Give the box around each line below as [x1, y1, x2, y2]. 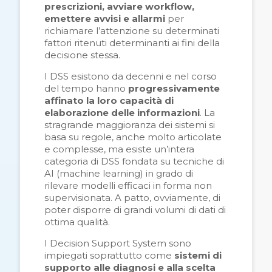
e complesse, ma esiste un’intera [44, 143, 194, 155]
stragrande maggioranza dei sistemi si [44, 119, 215, 131]
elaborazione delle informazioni [44, 107, 200, 119]
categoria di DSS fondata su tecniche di [44, 155, 224, 168]
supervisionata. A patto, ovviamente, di [44, 192, 220, 204]
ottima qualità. [44, 216, 110, 228]
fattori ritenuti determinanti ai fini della [44, 37, 220, 49]
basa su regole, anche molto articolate [44, 131, 222, 143]
